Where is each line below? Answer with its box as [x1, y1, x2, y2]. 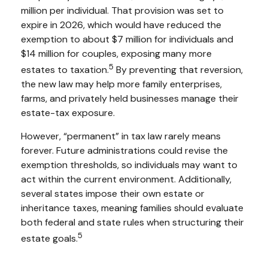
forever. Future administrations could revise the [21, 144, 228, 157]
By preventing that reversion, [114, 63, 243, 76]
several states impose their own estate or [21, 187, 205, 200]
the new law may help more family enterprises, [21, 77, 222, 90]
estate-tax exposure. [21, 106, 115, 119]
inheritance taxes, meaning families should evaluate [21, 201, 243, 214]
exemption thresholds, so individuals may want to [21, 158, 237, 171]
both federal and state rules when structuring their [21, 215, 244, 229]
